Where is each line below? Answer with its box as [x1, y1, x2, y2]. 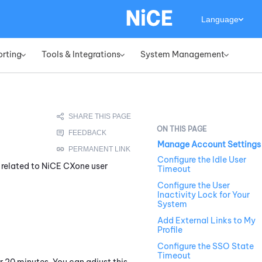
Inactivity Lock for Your [157, 189, 250, 201]
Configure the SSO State [157, 241, 254, 252]
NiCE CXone [42, 160, 89, 171]
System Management [140, 49, 225, 60]
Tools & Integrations [42, 49, 120, 60]
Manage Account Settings [157, 139, 261, 150]
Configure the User [157, 180, 230, 191]
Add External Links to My [157, 215, 256, 226]
